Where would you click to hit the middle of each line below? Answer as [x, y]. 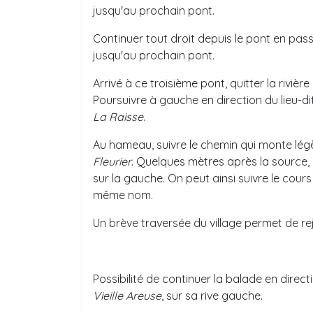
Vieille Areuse [127, 296]
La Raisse [118, 117]
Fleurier [112, 161]
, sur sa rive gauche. [212, 296]
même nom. [123, 195]
